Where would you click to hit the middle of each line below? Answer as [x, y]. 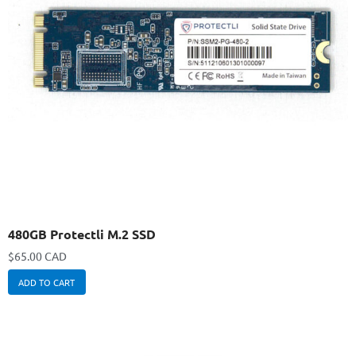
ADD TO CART [47, 282]
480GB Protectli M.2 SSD [82, 234]
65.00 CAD [41, 256]
